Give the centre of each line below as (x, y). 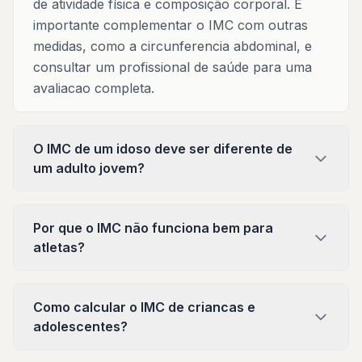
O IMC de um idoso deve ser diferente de (163, 149)
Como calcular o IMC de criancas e (144, 307)
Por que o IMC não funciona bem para (153, 228)
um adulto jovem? (89, 168)
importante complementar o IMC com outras (170, 25)
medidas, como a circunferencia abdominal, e (173, 46)
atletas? (59, 247)
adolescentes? (80, 326)
